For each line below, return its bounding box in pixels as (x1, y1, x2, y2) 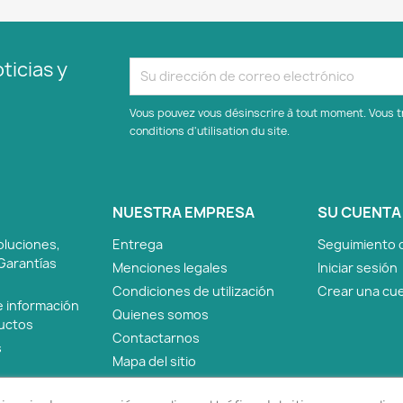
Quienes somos (112, 305, 209, 323)
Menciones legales (112, 258, 228, 276)
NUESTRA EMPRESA (112, 201, 255, 222)
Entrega (112, 235, 163, 253)
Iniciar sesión (318, 258, 398, 276)
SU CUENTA (318, 201, 401, 222)
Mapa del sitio (112, 352, 196, 370)
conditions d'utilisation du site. (130, 122, 290, 139)
